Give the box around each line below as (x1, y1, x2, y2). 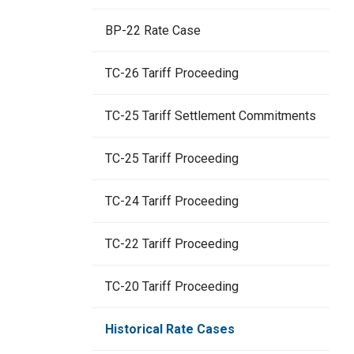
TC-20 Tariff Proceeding (105, 279, 239, 294)
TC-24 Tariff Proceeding (105, 194, 239, 209)
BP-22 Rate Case (105, 23, 201, 38)
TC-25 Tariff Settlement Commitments (105, 108, 316, 123)
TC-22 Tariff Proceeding (105, 236, 239, 251)
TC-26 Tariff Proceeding (105, 66, 239, 81)
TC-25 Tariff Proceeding (105, 151, 239, 166)
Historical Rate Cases (105, 322, 235, 337)
